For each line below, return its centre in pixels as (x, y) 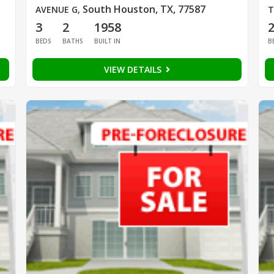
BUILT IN (107, 41)
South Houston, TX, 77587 (144, 9)
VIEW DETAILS (134, 70)
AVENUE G (56, 10)
